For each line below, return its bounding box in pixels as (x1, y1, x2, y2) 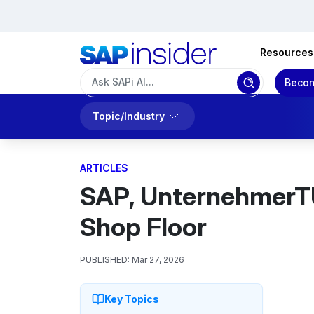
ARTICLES (80, 162, 128, 174)
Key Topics (104, 293, 159, 305)
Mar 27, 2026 (132, 254, 184, 265)
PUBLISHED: (80, 254, 130, 265)
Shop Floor (80, 212, 207, 243)
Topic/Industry (93, 110, 165, 122)
